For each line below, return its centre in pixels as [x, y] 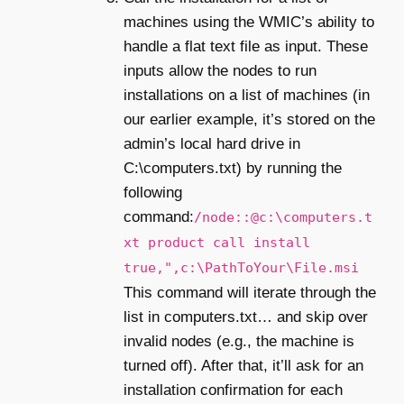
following [153, 192]
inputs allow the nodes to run [220, 70]
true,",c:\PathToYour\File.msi [241, 267]
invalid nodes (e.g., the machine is [239, 341]
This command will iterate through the [250, 292]
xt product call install [217, 242]
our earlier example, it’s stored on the [249, 119]
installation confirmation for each [233, 390]
